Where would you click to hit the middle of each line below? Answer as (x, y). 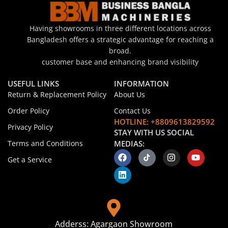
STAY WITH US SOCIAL (154, 132)
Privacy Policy (30, 127)
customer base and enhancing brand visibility (120, 62)
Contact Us (132, 110)
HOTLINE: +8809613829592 (164, 121)
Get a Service (30, 159)
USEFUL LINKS (33, 83)
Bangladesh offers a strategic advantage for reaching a (120, 39)
